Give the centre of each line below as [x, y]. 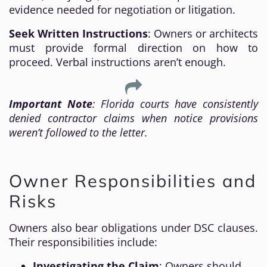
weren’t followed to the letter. [78, 132]
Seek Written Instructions [78, 33]
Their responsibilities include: [83, 242]
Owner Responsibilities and [133, 181]
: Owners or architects [203, 33]
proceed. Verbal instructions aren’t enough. [117, 62]
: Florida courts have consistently [175, 104]
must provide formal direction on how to [133, 48]
